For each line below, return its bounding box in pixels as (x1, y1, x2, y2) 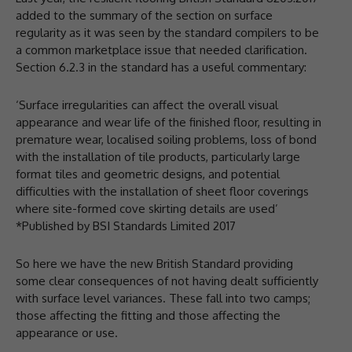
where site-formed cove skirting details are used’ (16, 200, 278, 216)
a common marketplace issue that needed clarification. (16, 42, 307, 57)
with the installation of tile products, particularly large (16, 148, 300, 164)
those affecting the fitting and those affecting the (16, 307, 280, 323)
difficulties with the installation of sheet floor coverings (16, 183, 309, 199)
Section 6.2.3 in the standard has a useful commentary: (16, 59, 306, 75)
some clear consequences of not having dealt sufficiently (16, 273, 318, 288)
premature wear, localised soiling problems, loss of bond (16, 131, 317, 147)
